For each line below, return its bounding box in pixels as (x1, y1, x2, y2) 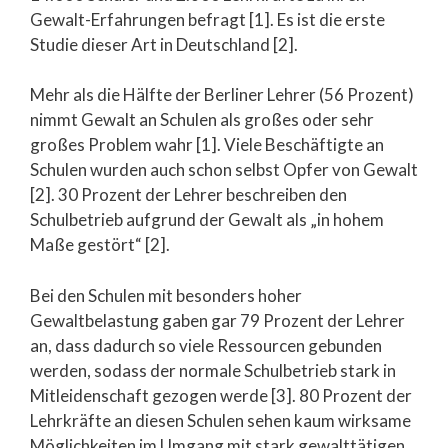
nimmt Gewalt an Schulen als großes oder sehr (30, 109, 374, 130)
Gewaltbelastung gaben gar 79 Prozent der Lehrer (30, 309, 405, 331)
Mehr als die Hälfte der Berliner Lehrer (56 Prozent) (30, 84, 414, 105)
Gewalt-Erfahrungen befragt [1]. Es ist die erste (30, 8, 385, 30)
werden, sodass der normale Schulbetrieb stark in (30, 359, 396, 381)
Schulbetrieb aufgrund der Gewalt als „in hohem (30, 209, 384, 230)
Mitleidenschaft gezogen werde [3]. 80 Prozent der (30, 384, 412, 406)
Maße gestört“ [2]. (30, 234, 170, 255)
